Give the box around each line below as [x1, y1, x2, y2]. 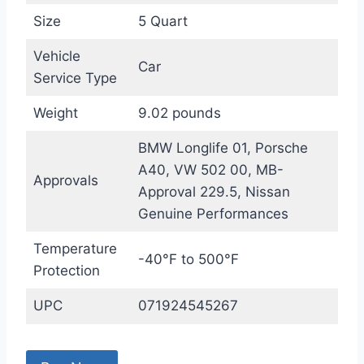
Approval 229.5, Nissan [137, 184, 290, 201]
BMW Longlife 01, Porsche [137, 140, 308, 157]
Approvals [32, 172, 98, 189]
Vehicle [32, 48, 80, 65]
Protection [32, 262, 100, 279]
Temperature [32, 240, 117, 258]
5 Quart [137, 13, 188, 30]
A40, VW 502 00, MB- [137, 162, 284, 179]
